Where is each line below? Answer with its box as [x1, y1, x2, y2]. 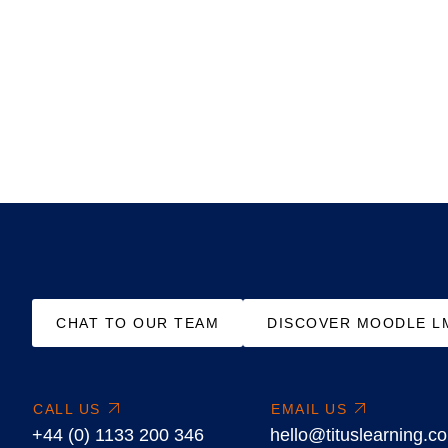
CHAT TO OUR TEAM [56, 314, 219, 331]
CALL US [33, 400, 101, 417]
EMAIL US [271, 400, 347, 417]
